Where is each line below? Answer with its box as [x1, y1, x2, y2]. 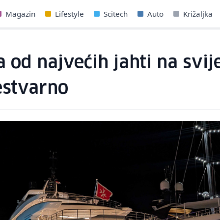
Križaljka [183, 9, 213, 19]
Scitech [104, 9, 128, 19]
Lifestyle [55, 9, 84, 19]
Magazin [5, 9, 36, 19]
